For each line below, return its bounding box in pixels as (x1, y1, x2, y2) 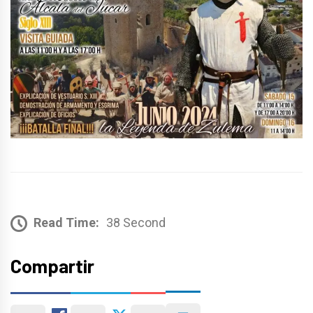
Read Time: (34, 214, 99, 230)
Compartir (10, 254, 94, 277)
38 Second (106, 214, 166, 230)
